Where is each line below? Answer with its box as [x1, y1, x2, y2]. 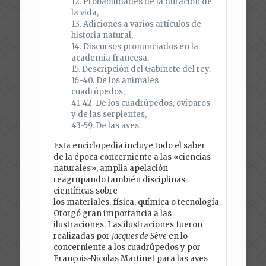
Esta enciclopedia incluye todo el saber [53, 141, 206, 151]
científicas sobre [53, 186, 118, 197]
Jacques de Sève [112, 231, 167, 242]
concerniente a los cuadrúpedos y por [53, 242, 201, 253]
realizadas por [53, 231, 112, 242]
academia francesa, [71, 53, 150, 64]
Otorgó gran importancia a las [53, 208, 172, 219]
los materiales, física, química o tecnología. [53, 197, 221, 208]
